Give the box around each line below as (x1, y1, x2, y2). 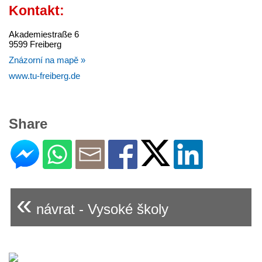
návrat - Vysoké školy (32, 201, 168, 218)
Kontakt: (9, 3, 64, 18)
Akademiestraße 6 (9, 29, 79, 40)
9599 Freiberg (9, 39, 61, 50)
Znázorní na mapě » (9, 55, 85, 65)
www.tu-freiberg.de (9, 71, 80, 81)
